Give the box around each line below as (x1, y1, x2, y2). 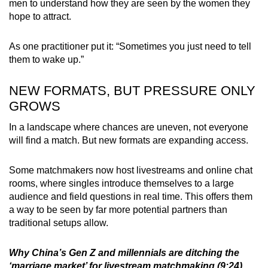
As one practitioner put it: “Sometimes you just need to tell (9, 41, 251, 52)
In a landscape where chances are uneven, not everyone (9, 122, 248, 133)
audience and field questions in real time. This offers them (9, 191, 252, 202)
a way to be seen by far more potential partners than (9, 205, 227, 215)
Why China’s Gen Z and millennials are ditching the (9, 248, 239, 258)
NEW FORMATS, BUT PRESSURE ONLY (9, 83, 255, 99)
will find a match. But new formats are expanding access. (9, 135, 248, 146)
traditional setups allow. (9, 218, 108, 229)
